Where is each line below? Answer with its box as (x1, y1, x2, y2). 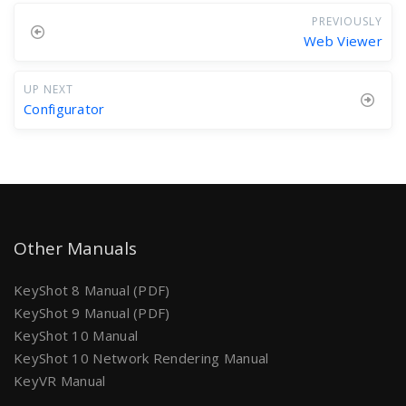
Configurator (24, 99, 105, 118)
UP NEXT (24, 81, 73, 97)
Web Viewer (304, 31, 382, 50)
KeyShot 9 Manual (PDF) (14, 303, 170, 322)
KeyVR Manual (14, 371, 106, 390)
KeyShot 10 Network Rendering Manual (14, 348, 269, 367)
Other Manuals (14, 236, 137, 260)
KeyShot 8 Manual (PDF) (14, 280, 170, 299)
